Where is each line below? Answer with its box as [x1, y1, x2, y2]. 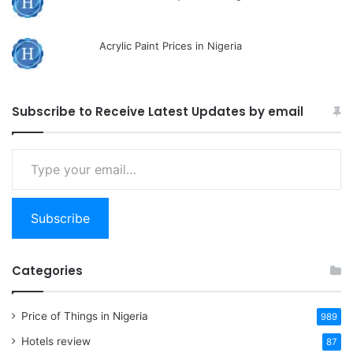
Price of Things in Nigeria [21, 309, 148, 322]
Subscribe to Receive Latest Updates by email [12, 102, 303, 120]
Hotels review [21, 334, 91, 347]
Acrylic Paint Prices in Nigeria [99, 39, 243, 52]
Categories [12, 262, 83, 279]
